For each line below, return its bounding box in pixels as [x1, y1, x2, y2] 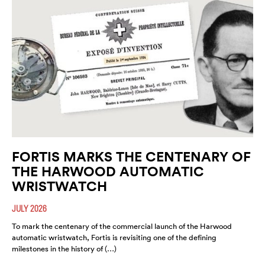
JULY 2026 [12, 203, 47, 214]
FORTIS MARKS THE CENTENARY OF [12, 148, 251, 166]
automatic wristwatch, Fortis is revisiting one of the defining [12, 232, 216, 243]
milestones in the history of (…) [12, 244, 117, 254]
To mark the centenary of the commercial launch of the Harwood [12, 221, 232, 232]
